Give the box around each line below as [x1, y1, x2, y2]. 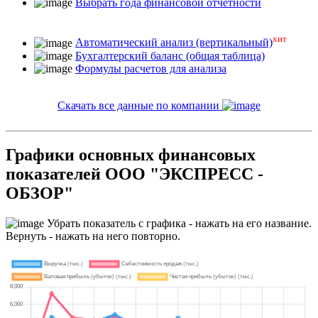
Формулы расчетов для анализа [75, 62, 226, 75]
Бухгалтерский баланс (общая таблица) [75, 49, 265, 62]
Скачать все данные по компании [57, 99, 222, 111]
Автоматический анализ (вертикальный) [75, 36, 273, 49]
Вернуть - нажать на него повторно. [6, 230, 180, 243]
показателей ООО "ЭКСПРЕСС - [6, 165, 263, 184]
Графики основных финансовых [6, 146, 256, 165]
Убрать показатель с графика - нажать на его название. [44, 217, 312, 230]
